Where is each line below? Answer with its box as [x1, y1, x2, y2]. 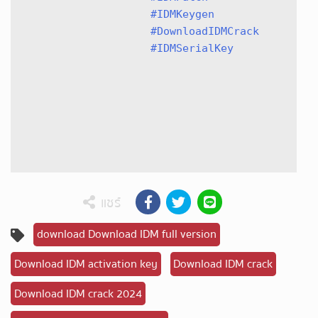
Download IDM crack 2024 [13, 284, 142, 303]
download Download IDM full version [36, 225, 216, 244]
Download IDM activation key [13, 254, 158, 273]
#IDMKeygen [150, 8, 214, 21]
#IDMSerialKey [150, 42, 234, 55]
